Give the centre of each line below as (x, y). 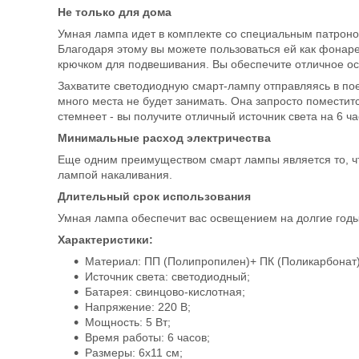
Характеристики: (105, 240)
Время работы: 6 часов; (147, 337)
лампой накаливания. (115, 175)
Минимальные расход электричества (164, 138)
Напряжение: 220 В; (138, 307)
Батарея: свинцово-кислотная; (165, 292)
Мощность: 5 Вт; (128, 322)
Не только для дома (115, 12)
